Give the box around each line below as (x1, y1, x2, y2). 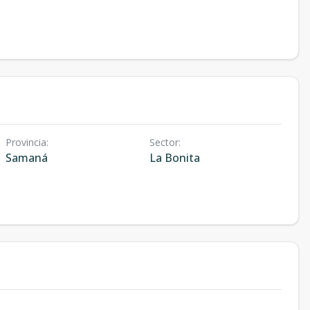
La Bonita (149, 150, 200, 165)
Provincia (6, 136, 46, 149)
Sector (149, 136, 179, 149)
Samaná (6, 150, 48, 165)
